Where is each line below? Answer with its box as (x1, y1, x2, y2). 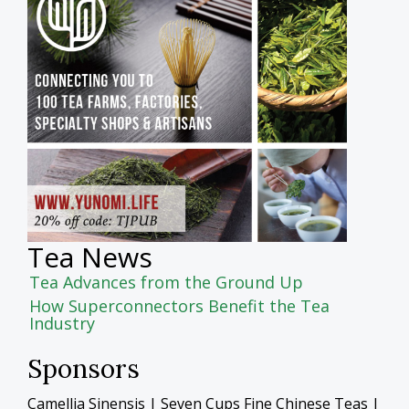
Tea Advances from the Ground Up (29, 270, 303, 293)
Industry (29, 311, 95, 334)
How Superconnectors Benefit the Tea (29, 294, 330, 317)
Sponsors (27, 351, 140, 385)
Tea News (27, 237, 152, 276)
